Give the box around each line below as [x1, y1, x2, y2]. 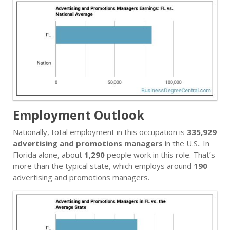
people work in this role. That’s [105, 149, 215, 160]
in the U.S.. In [163, 138, 209, 148]
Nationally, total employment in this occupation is [13, 127, 187, 137]
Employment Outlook [13, 106, 144, 123]
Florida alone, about [13, 149, 84, 160]
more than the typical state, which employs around [13, 161, 194, 171]
